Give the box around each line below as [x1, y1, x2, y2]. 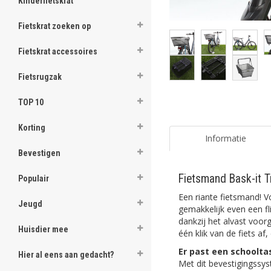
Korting [18, 123, 45, 132]
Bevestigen [18, 148, 60, 158]
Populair [18, 174, 49, 183]
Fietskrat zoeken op [18, 21, 91, 31]
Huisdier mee [18, 224, 68, 234]
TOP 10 [18, 97, 44, 107]
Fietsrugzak [18, 72, 62, 82]
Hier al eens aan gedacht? [18, 250, 114, 260]
